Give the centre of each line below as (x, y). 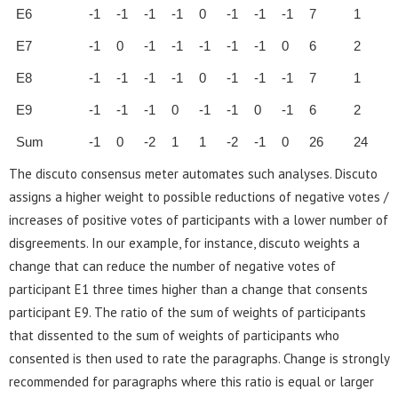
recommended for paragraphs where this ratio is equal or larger (191, 381)
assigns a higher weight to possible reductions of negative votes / (199, 196)
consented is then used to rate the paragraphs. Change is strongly (199, 358)
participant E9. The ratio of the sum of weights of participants (187, 312)
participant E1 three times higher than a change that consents (188, 289)
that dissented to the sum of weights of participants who (174, 335)
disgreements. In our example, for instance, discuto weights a (184, 243)
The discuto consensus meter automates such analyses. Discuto (193, 173)
